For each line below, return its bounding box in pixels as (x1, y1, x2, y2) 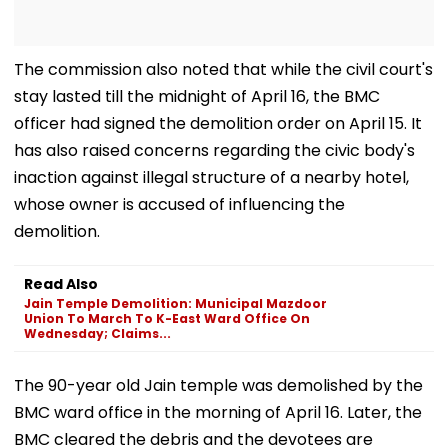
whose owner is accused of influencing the (14, 192, 345, 216)
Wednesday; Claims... (24, 324, 171, 342)
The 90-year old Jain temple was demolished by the (14, 373, 423, 397)
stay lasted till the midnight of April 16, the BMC (14, 84, 380, 108)
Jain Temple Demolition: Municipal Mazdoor (24, 294, 327, 312)
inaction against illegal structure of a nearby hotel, (14, 165, 409, 189)
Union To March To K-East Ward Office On (24, 309, 310, 327)
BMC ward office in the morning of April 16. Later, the (14, 400, 422, 424)
